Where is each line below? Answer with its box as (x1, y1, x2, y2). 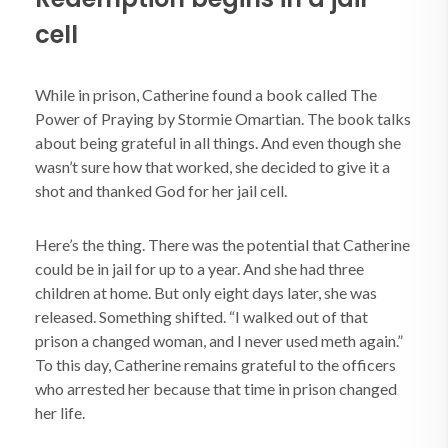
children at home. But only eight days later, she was (35, 283, 377, 302)
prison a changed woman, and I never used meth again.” (35, 331, 403, 350)
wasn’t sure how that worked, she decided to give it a (35, 157, 390, 176)
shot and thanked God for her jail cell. (35, 181, 287, 200)
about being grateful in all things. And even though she (35, 133, 401, 152)
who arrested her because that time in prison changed (35, 379, 397, 398)
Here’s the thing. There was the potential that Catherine (35, 235, 410, 254)
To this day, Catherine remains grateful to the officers (35, 355, 396, 374)
